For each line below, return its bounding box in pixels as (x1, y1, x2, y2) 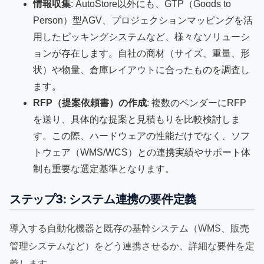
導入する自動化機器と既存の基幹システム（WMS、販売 (9, 223, 249, 233)
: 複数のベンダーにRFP (147, 97, 246, 108)
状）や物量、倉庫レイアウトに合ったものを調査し (33, 64, 250, 75)
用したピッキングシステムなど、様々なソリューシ (33, 31, 250, 42)
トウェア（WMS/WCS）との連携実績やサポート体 (33, 147, 250, 157)
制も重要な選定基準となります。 (33, 163, 174, 174)
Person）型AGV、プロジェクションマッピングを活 (33, 15, 253, 25)
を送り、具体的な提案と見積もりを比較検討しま (33, 114, 240, 124)
